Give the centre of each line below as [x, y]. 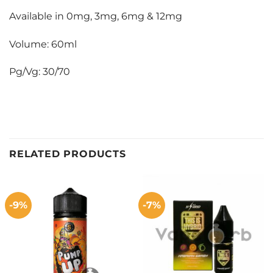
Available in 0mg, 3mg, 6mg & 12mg [96, 16]
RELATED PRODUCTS [68, 154]
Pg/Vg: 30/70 [40, 72]
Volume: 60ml [43, 44]
